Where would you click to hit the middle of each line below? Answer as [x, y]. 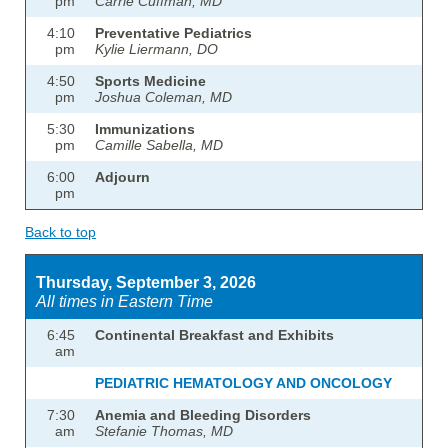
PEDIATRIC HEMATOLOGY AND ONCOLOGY [243, 383]
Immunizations [145, 129]
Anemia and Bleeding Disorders [203, 415]
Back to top [60, 232]
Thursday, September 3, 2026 [146, 282]
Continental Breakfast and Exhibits [214, 335]
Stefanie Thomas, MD [164, 431]
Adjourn [122, 177]
